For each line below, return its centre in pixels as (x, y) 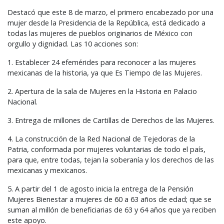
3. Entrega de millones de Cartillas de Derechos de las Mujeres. (111, 120)
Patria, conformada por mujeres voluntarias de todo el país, (106, 149)
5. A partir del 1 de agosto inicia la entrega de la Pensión (100, 189)
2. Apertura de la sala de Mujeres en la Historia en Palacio (102, 91)
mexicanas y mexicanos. (47, 170)
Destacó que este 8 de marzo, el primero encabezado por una (110, 12)
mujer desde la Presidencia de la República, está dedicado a (106, 23)
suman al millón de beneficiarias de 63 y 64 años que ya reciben (112, 210)
